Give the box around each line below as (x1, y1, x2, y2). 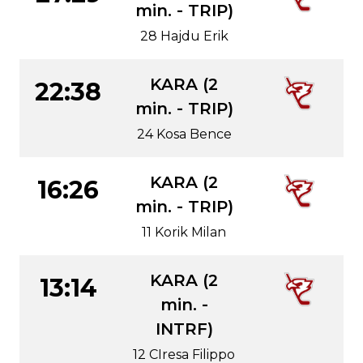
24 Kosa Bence (136, 126, 232, 142)
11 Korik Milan (142, 224, 226, 240)
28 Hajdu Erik (139, 28, 228, 44)
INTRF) (155, 319, 213, 339)
